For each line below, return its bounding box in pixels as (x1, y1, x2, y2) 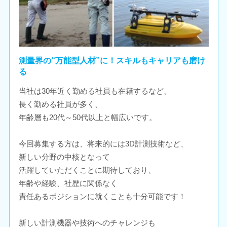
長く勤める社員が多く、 (18, 99, 102, 108)
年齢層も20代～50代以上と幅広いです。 (18, 112, 157, 122)
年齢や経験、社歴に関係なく (18, 178, 118, 187)
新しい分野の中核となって (18, 152, 110, 161)
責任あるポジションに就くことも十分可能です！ (18, 192, 186, 201)
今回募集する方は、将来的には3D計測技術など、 (18, 139, 188, 148)
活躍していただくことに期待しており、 (18, 165, 156, 174)
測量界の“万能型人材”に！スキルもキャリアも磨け (18, 56, 205, 65)
